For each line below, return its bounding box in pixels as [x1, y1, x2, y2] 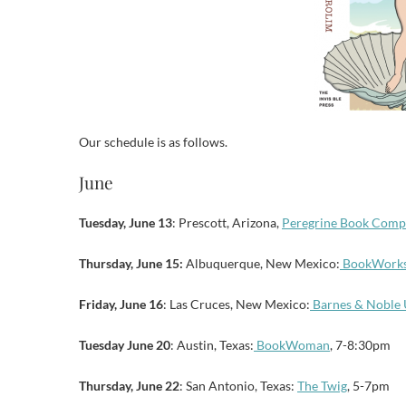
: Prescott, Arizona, [172, 215, 282, 230]
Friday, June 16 [79, 296, 163, 312]
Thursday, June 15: [79, 256, 183, 271]
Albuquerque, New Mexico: [183, 256, 340, 271]
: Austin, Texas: [170, 337, 254, 353]
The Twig [297, 378, 347, 393]
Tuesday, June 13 [79, 215, 172, 230]
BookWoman [254, 337, 330, 353]
